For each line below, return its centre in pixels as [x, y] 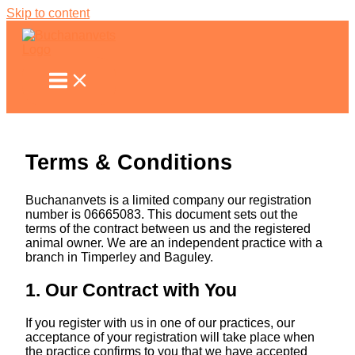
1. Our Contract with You [131, 290]
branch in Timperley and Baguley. [119, 257]
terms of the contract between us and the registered [168, 228]
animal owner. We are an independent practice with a [174, 242]
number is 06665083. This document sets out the [161, 214]
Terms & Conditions [128, 162]
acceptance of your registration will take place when [170, 338]
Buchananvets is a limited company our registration [168, 200]
